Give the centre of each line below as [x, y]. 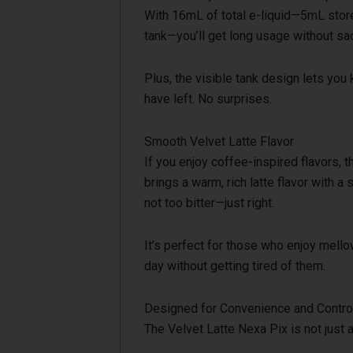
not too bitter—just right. [209, 203]
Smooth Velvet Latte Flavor [219, 141]
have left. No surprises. [208, 98]
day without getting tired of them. [235, 266]
